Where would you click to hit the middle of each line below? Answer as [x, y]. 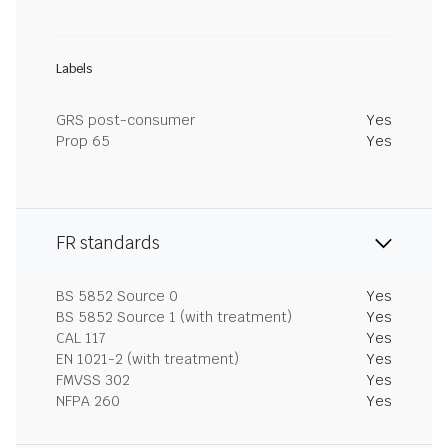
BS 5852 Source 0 [117, 296]
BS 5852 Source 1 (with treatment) [174, 317]
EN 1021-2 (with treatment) [147, 359]
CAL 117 [81, 338]
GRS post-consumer [125, 120]
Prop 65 [83, 141]
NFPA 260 [88, 401]
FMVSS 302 [93, 380]
